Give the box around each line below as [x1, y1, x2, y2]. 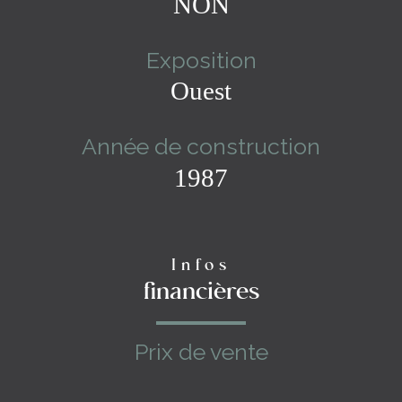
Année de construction [82, 133, 320, 160]
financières [143, 278, 259, 306]
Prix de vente [134, 337, 268, 365]
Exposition [145, 46, 257, 74]
